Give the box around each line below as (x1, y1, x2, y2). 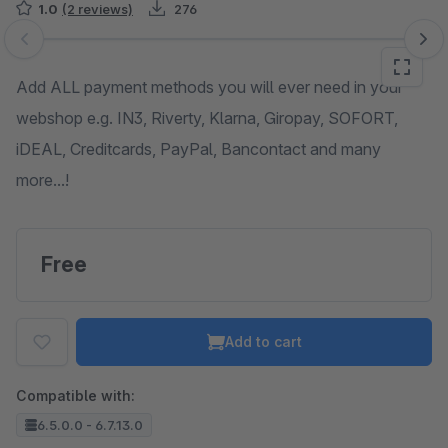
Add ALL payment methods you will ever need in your (16, 77, 403, 97)
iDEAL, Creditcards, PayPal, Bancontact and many (16, 139, 381, 159)
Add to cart (224, 333, 302, 350)
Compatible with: (16, 387, 135, 404)
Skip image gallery (15, 39, 146, 59)
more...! (16, 170, 69, 190)
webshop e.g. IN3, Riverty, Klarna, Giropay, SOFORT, (16, 108, 398, 128)
